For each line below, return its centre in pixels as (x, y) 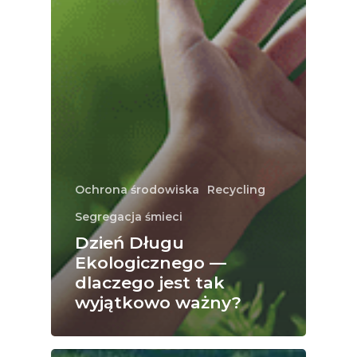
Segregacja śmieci (129, 216)
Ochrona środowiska (137, 189)
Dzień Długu (129, 242)
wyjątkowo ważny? (158, 302)
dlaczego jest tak (150, 282)
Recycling (236, 189)
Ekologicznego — (151, 262)
